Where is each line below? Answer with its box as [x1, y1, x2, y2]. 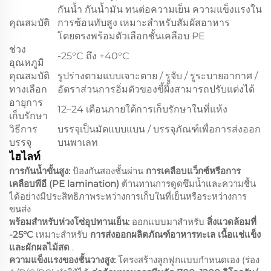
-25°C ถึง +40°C [57, 50, 129, 62]
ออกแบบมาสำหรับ [132, 215, 207, 227]
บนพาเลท [57, 136, 98, 148]
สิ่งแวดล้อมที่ [207, 215, 256, 227]
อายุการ [9, 96, 43, 108]
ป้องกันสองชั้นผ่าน [73, 165, 146, 177]
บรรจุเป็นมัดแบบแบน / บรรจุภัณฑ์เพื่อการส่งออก [57, 123, 261, 135]
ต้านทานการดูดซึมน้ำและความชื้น [122, 177, 256, 189]
